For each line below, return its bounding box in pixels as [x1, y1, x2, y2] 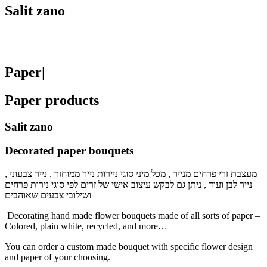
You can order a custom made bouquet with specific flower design [5, 241, 253, 252]
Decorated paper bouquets [5, 144, 133, 157]
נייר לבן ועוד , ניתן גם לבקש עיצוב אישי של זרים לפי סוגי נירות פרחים [5, 179, 252, 190]
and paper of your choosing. [5, 252, 110, 263]
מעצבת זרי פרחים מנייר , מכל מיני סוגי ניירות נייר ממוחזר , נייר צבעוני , [5, 169, 257, 179]
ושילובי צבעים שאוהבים [5, 190, 91, 201]
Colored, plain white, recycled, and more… [5, 221, 167, 232]
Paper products [5, 92, 99, 108]
